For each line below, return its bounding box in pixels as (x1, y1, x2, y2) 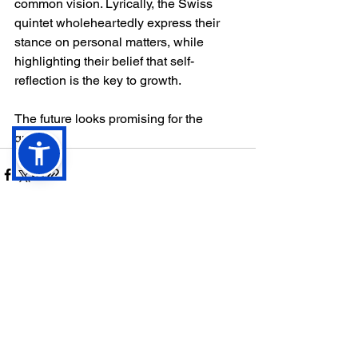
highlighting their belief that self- (14, 53, 194, 69)
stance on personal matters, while (14, 34, 207, 50)
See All (221, 258, 256, 272)
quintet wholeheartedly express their (14, 14, 223, 30)
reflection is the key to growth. (14, 72, 184, 88)
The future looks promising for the (14, 110, 206, 126)
